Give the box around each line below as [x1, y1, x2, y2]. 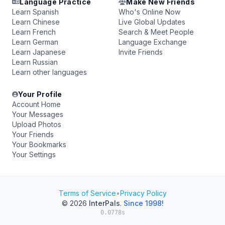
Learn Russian [12, 58, 58, 66]
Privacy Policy [120, 189, 167, 197]
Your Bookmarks [12, 140, 66, 149]
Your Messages [12, 110, 63, 119]
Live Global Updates [119, 18, 185, 26]
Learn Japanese [12, 48, 66, 56]
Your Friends [12, 130, 54, 139]
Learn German [12, 38, 58, 46]
